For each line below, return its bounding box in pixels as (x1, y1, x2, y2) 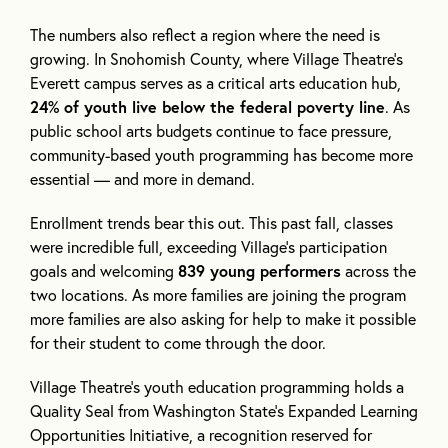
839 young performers (178, 260, 341, 282)
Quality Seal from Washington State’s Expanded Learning (30, 400, 418, 422)
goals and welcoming (30, 260, 178, 282)
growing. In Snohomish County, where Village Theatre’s (30, 48, 403, 70)
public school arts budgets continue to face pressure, (30, 120, 392, 142)
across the (341, 260, 416, 282)
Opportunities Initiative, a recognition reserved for (30, 424, 372, 446)
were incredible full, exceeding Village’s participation (30, 236, 387, 258)
